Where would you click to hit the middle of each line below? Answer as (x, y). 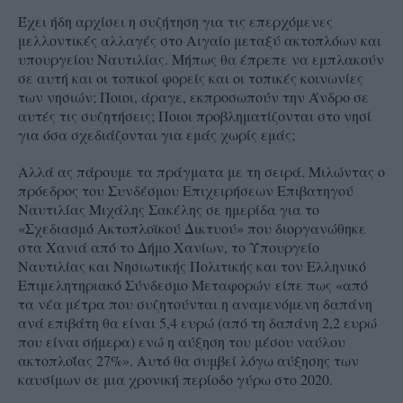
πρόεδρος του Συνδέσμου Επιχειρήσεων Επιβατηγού (186, 190)
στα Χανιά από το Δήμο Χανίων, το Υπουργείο (169, 246)
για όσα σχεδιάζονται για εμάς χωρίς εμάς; (157, 134)
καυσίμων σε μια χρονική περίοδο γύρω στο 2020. (178, 379)
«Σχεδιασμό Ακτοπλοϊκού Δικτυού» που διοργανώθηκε (192, 228)
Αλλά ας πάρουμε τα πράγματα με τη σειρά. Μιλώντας (198, 171)
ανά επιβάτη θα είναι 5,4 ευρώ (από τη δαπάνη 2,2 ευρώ (197, 322)
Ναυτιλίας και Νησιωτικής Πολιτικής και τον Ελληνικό (192, 265)
